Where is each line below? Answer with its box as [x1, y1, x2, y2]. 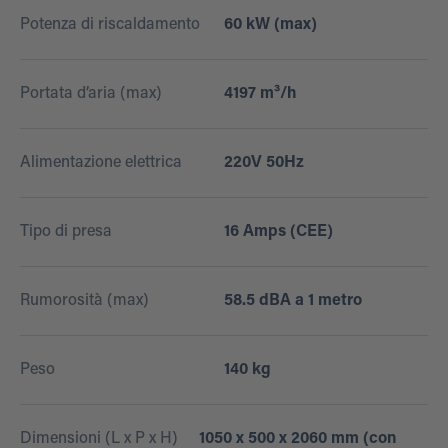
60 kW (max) [224, 17, 317, 34]
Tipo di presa [20, 224, 112, 241]
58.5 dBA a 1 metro [224, 293, 362, 310]
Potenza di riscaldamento [20, 17, 200, 34]
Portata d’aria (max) [20, 86, 162, 103]
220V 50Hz [224, 155, 304, 172]
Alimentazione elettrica [20, 155, 182, 172]
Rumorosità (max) [20, 293, 149, 310]
